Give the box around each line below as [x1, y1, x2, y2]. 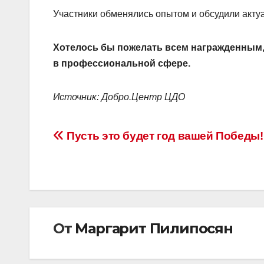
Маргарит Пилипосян [75, 219, 233, 237]
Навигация [52, 128, 154, 151]
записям [52, 176, 131, 200]
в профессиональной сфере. [53, 58, 190, 68]
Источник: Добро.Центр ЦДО [53, 91, 185, 102]
